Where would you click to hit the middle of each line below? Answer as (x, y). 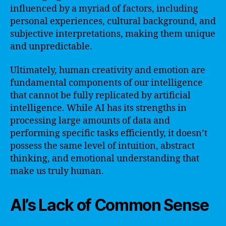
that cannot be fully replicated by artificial (100, 96)
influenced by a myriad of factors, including (104, 9)
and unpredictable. (51, 46)
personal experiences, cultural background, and (113, 21)
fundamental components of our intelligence (106, 83)
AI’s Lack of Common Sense (109, 205)
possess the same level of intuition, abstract (102, 146)
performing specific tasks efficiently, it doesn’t (109, 133)
